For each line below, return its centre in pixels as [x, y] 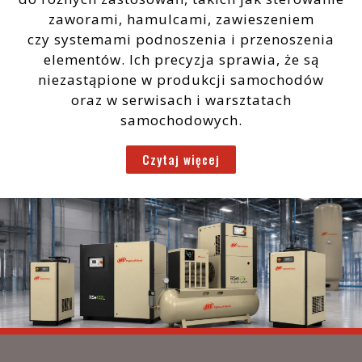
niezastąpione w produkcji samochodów [181, 80]
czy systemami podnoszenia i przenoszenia [181, 40]
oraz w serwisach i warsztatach [181, 100]
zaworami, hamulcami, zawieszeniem [181, 19]
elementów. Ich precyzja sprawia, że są [181, 60]
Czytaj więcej [181, 160]
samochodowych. [181, 120]
